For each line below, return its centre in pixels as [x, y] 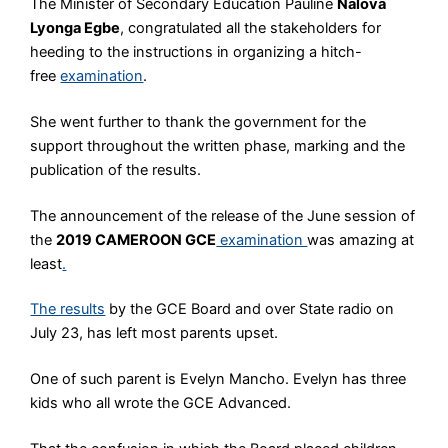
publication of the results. [116, 169]
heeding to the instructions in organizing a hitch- [196, 51]
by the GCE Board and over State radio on [250, 309]
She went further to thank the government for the [198, 121]
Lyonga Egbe [75, 27]
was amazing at [361, 239]
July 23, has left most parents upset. [154, 333]
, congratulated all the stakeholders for [251, 27]
